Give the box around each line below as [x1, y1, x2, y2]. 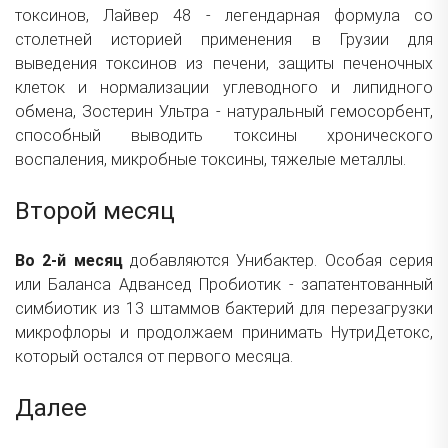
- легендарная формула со [191, 5, 434, 25]
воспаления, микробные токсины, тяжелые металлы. [15, 149, 406, 169]
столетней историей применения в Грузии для [15, 29, 433, 49]
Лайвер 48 [103, 5, 192, 25]
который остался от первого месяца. [15, 346, 293, 366]
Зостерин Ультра [82, 101, 210, 121]
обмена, [15, 101, 83, 121]
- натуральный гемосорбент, [209, 101, 434, 121]
